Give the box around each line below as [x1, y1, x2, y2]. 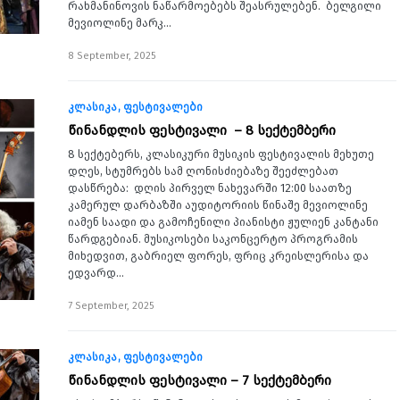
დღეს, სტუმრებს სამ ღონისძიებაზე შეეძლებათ [68, 164, 338, 178]
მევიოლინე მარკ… [68, 16, 171, 29]
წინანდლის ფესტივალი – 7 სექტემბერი [68, 372, 331, 388]
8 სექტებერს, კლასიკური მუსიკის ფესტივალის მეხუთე [68, 147, 374, 161]
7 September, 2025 [68, 300, 154, 312]
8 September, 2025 [68, 50, 156, 62]
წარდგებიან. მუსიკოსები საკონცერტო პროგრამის [68, 232, 358, 246]
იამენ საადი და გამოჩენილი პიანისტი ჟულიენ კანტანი [68, 215, 379, 229]
